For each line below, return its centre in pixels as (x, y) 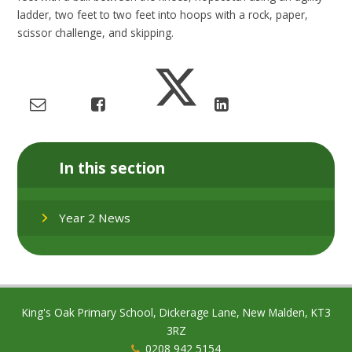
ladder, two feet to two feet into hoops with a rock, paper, (163, 14)
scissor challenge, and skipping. (96, 32)
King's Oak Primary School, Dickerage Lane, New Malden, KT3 (176, 313)
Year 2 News (95, 218)
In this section (112, 168)
